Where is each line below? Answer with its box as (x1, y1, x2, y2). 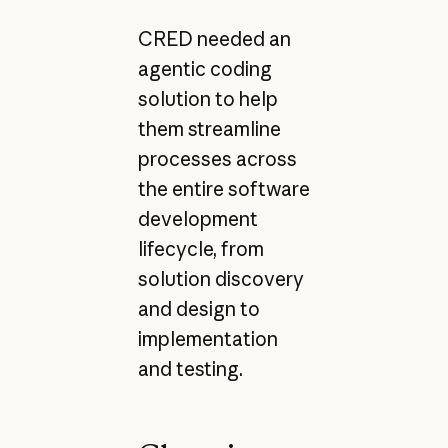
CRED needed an (137, 26, 291, 51)
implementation (137, 326, 278, 351)
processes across (137, 146, 297, 171)
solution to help (137, 86, 278, 111)
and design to (137, 296, 260, 321)
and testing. (137, 356, 243, 381)
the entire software (137, 176, 310, 201)
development (137, 206, 258, 231)
